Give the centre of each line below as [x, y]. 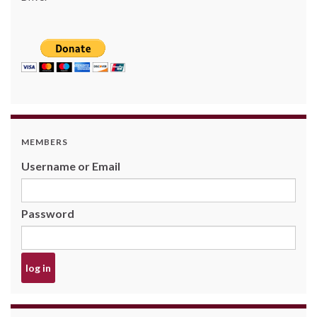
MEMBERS [45, 142]
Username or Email [71, 166]
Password [48, 213]
